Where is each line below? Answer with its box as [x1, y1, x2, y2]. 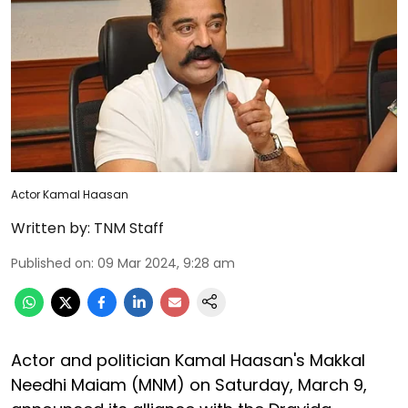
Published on [11, 253, 91, 272]
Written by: [11, 217, 90, 239]
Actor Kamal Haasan [11, 186, 128, 202]
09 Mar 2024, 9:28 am [97, 253, 235, 272]
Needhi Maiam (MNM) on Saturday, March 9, [11, 372, 367, 396]
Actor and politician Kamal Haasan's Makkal [11, 348, 365, 372]
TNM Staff [94, 217, 164, 239]
